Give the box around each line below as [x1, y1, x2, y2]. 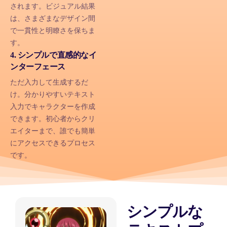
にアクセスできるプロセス [10, 139, 95, 147]
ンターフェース [10, 62, 65, 71]
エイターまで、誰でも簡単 [10, 127, 95, 135]
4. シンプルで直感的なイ [10, 51, 97, 60]
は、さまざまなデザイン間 [10, 15, 95, 23]
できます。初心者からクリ [10, 115, 95, 123]
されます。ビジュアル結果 [10, 3, 95, 11]
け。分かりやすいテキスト [10, 91, 95, 99]
